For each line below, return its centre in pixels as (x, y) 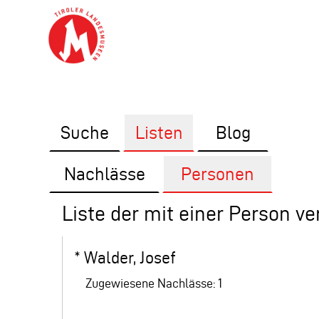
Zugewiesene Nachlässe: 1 (148, 283)
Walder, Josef (130, 258)
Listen (159, 132)
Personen (218, 174)
